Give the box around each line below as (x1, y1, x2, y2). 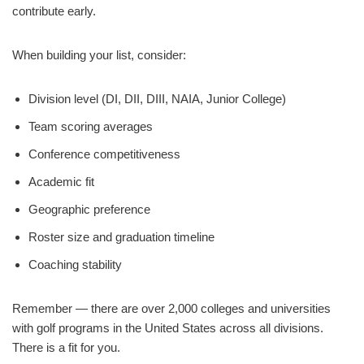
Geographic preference (28, 202, 150, 216)
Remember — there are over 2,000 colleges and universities (12, 301, 331, 315)
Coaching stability (28, 258, 122, 271)
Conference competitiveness (28, 147, 180, 161)
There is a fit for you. (12, 340, 120, 354)
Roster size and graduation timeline (28, 230, 214, 244)
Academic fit (28, 175, 94, 188)
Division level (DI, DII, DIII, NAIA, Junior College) (28, 92, 286, 106)
